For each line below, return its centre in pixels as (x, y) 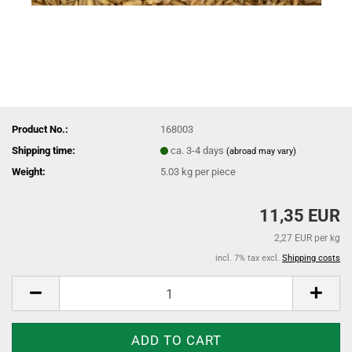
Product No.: (40, 129)
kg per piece (208, 171)
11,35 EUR (300, 216)
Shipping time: (44, 150)
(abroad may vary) (262, 151)
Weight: (29, 171)
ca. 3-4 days (199, 150)
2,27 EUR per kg (307, 238)
